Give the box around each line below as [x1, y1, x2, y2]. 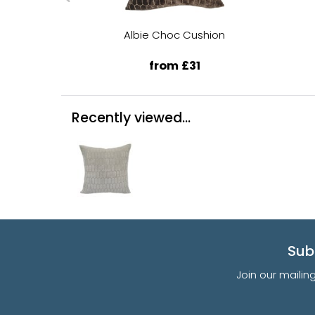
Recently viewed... [72, 108, 191, 127]
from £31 [148, 57, 200, 74]
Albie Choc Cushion [124, 27, 226, 42]
